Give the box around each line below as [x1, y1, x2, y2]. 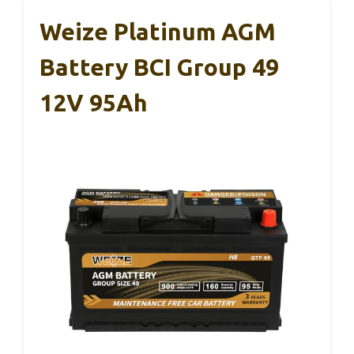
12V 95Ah [40, 89, 148, 117]
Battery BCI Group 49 [40, 54, 279, 81]
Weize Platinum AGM [40, 18, 276, 46]
